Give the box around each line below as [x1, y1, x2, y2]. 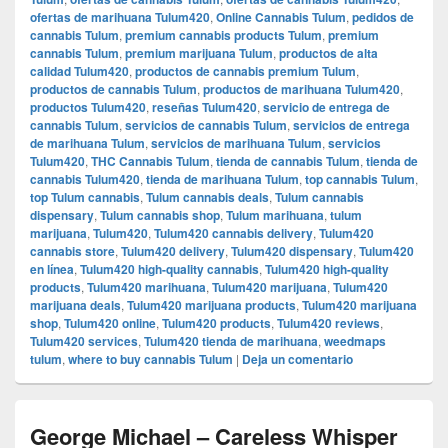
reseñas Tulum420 [152, 97, 257, 116]
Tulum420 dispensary [231, 241, 353, 260]
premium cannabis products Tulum [125, 25, 322, 44]
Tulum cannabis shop [100, 205, 220, 224]
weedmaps [324, 331, 386, 350]
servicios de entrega [293, 115, 410, 134]
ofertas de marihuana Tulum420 [30, 7, 210, 26]
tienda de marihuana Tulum [146, 169, 299, 188]
